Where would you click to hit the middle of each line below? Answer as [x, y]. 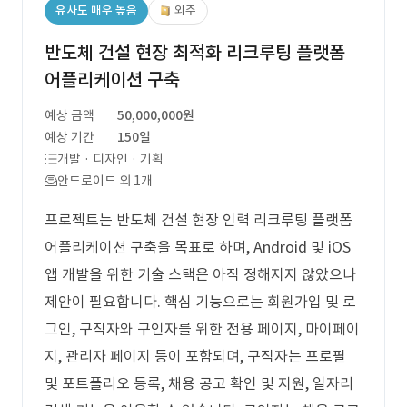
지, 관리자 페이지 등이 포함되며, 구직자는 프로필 [195, 356]
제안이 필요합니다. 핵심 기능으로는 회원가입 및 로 [200, 302]
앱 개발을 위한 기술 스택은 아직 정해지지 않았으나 [200, 274]
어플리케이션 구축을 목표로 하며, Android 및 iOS [198, 247]
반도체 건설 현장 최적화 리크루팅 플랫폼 [195, 53]
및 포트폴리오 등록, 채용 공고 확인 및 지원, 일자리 [199, 383]
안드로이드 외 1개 [105, 181]
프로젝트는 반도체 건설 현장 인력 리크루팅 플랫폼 [199, 220]
